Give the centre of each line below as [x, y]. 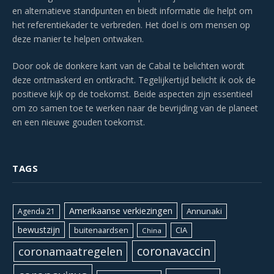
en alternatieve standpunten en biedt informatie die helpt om [132, 11]
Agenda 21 [37, 212]
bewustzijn [39, 230]
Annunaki [204, 211]
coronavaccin [173, 251]
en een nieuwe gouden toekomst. [79, 122]
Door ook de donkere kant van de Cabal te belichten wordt [128, 66]
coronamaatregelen [70, 252]
